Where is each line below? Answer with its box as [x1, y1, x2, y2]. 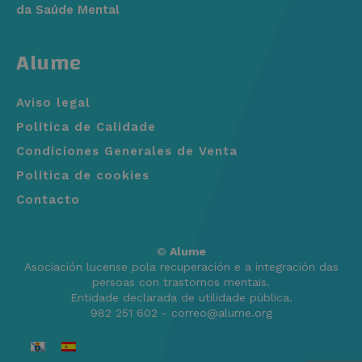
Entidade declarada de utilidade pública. [69, 291, 293, 305]
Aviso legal [16, 95, 90, 111]
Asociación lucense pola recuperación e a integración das [23, 260, 339, 274]
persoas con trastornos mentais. [92, 276, 270, 289]
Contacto [16, 192, 80, 208]
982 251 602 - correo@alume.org [90, 306, 272, 320]
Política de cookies [16, 168, 149, 183]
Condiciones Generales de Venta [16, 144, 238, 159]
